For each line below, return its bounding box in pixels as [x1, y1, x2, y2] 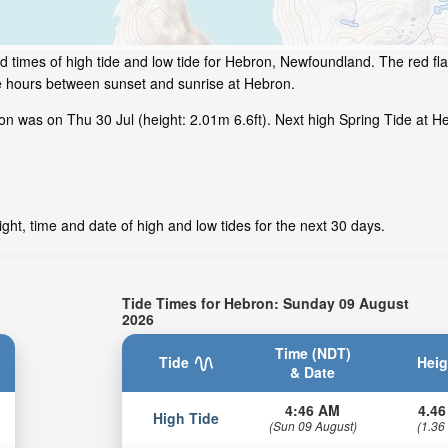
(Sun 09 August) [268, 416, 357, 434]
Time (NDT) [274, 342, 351, 363]
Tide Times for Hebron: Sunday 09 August [122, 292, 410, 313]
